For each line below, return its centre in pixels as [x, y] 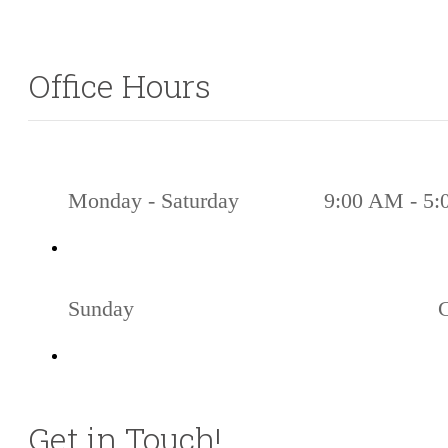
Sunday [101, 308]
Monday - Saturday [153, 200]
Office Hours [119, 86]
